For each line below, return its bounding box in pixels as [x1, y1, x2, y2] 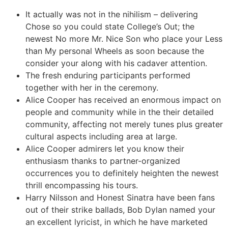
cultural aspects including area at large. [25, 131, 177, 141]
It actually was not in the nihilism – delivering [25, 9, 198, 19]
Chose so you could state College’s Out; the [25, 21, 194, 32]
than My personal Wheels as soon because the [25, 45, 204, 56]
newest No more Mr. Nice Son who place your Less [25, 33, 222, 44]
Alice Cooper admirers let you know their [25, 143, 184, 154]
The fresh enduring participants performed [25, 70, 190, 80]
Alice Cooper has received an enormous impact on [25, 94, 221, 105]
